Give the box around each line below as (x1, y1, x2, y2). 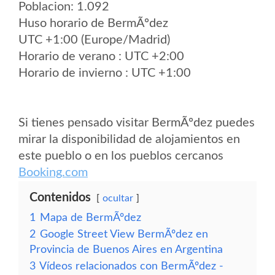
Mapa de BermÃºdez (40, 212, 141, 223)
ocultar (103, 193, 133, 203)
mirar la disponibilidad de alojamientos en (18, 133, 240, 145)
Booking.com (18, 166, 88, 179)
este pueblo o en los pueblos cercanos (18, 150, 223, 162)
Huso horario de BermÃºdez (18, 17, 168, 29)
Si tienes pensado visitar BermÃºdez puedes (18, 117, 255, 129)
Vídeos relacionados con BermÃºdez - (39, 261, 223, 271)
